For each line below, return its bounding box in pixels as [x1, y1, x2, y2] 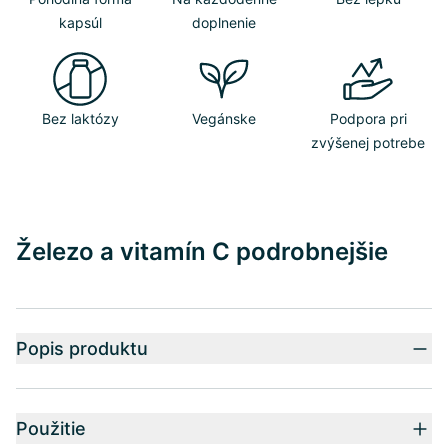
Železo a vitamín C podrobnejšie [16, 237, 388, 266]
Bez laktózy [41, 110, 119, 127]
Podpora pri [329, 110, 407, 127]
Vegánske [192, 110, 256, 127]
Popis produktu [16, 338, 148, 359]
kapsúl [58, 14, 102, 31]
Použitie [16, 418, 86, 439]
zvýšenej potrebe [311, 134, 425, 151]
